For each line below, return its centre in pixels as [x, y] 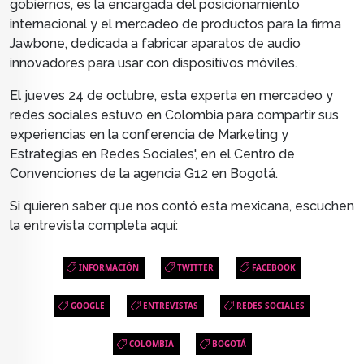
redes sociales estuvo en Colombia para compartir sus [174, 115]
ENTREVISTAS [170, 306]
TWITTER [195, 268]
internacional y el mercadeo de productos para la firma [175, 24]
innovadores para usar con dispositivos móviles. [154, 63]
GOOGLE [87, 306]
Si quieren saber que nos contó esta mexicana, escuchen [182, 206]
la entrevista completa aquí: [94, 226]
